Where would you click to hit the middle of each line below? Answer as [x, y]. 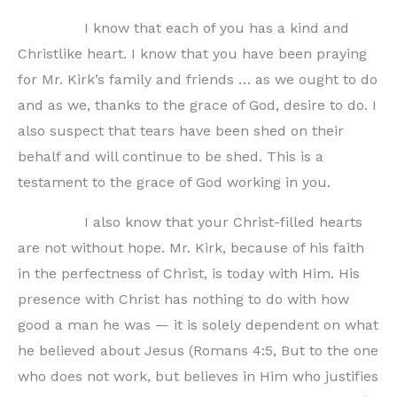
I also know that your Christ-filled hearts [190, 222]
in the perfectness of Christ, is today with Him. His [189, 273]
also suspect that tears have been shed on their [181, 130]
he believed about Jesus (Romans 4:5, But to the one [198, 350]
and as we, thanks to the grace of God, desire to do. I [197, 105]
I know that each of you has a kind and [183, 27]
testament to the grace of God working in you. [174, 182]
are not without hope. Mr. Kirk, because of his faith [191, 247]
